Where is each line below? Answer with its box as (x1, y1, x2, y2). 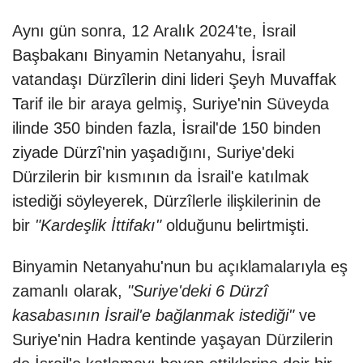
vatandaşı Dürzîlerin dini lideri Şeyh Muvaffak (12, 70, 336, 89)
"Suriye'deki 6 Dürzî (127, 282, 268, 301)
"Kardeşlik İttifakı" (35, 216, 166, 235)
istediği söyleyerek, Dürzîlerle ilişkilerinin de (12, 192, 321, 211)
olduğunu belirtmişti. (166, 216, 310, 235)
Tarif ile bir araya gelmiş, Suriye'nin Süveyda (12, 95, 329, 113)
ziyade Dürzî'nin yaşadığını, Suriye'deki (12, 143, 294, 162)
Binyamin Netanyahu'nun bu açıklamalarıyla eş (12, 258, 348, 276)
